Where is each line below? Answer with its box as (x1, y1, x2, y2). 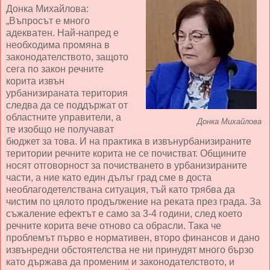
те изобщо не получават (6, 124, 114, 135)
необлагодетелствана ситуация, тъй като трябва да (6, 184, 235, 195)
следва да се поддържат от (6, 100, 128, 111)
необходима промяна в (6, 40, 110, 51)
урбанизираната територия (6, 88, 128, 99)
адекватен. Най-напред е (6, 28, 119, 39)
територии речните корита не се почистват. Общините (6, 148, 246, 159)
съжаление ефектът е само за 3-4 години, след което (6, 209, 242, 219)
